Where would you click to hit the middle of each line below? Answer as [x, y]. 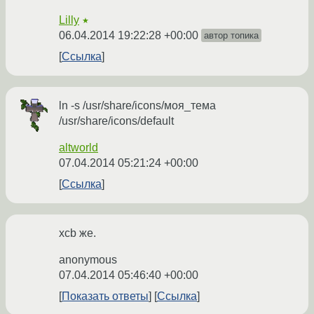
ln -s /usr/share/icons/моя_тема [137, 106]
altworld [78, 148]
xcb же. [77, 233]
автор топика [231, 36]
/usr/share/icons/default [116, 121]
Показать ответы [105, 296]
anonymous [88, 260]
